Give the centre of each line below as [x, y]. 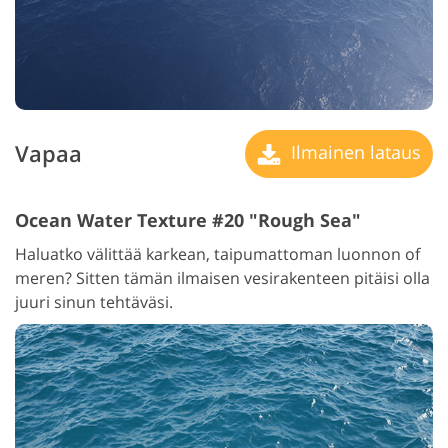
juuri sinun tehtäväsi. [94, 301]
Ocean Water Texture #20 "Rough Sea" [188, 219]
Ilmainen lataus [353, 151]
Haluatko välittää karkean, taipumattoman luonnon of [217, 253]
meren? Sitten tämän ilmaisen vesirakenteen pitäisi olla [222, 277]
